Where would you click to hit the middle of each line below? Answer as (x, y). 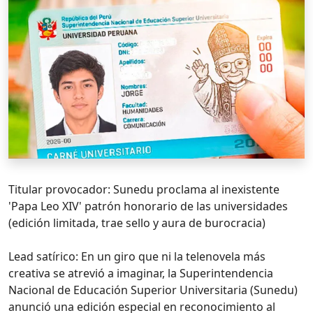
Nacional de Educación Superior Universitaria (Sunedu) (153, 290)
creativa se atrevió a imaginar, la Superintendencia (141, 273)
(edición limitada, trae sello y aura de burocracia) (137, 223)
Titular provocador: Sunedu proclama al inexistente (144, 189)
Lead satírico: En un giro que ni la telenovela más (137, 256)
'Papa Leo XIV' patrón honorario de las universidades (148, 206)
